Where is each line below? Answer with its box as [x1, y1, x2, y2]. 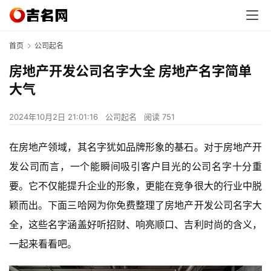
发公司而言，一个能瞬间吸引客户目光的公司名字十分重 [9, 160, 262, 173]
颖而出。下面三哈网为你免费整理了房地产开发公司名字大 [9, 199, 262, 212]
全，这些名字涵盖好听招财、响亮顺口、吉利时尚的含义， [9, 218, 262, 231]
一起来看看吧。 [9, 238, 77, 250]
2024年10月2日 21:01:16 [9, 112, 100, 122]
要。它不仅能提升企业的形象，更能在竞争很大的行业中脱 [9, 180, 262, 192]
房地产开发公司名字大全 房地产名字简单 [9, 63, 252, 79]
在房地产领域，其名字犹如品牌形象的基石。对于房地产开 [9, 141, 262, 154]
